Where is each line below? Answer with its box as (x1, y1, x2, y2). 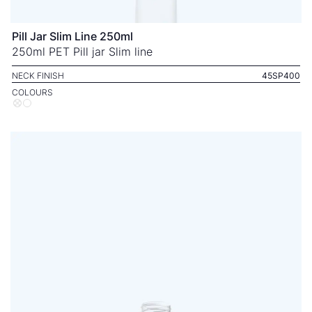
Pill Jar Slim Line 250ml (12, 29, 133, 43)
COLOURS (12, 87, 53, 97)
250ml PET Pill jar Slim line (12, 45, 153, 58)
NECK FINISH (12, 70, 64, 81)
